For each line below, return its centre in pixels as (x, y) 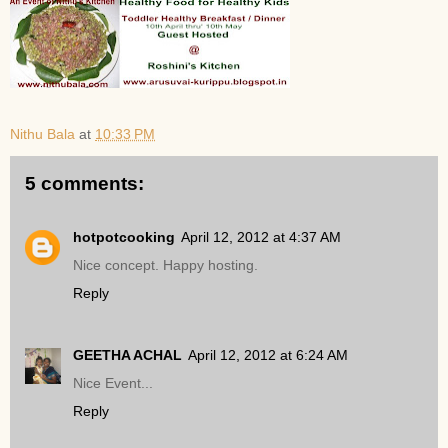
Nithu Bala (42, 133)
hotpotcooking (124, 237)
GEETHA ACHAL (127, 355)
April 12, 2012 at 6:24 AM (268, 355)
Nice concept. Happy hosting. (165, 265)
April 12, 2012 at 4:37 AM (261, 237)
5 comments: (84, 183)
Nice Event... (113, 383)
